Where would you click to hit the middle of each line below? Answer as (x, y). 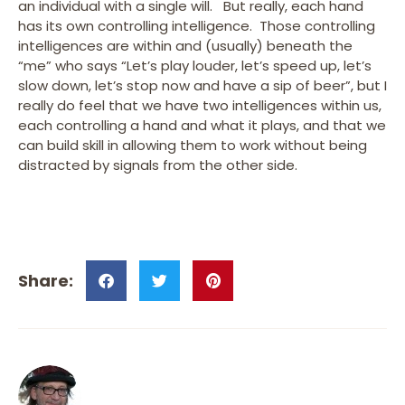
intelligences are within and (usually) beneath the (185, 45)
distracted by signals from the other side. (158, 165)
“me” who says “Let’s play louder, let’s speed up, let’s (195, 65)
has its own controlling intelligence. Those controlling (197, 25)
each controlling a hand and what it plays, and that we (202, 125)
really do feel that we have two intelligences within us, (200, 105)
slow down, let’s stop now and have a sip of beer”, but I (202, 85)
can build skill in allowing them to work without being (193, 145)
